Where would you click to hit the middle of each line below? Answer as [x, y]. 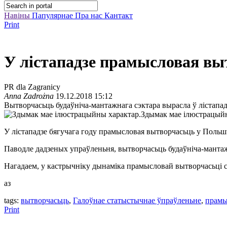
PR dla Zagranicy [32, 87]
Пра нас [90, 15]
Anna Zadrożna [29, 96]
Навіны [18, 15]
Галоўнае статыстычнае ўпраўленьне [137, 200]
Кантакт [119, 15]
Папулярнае [53, 15]
